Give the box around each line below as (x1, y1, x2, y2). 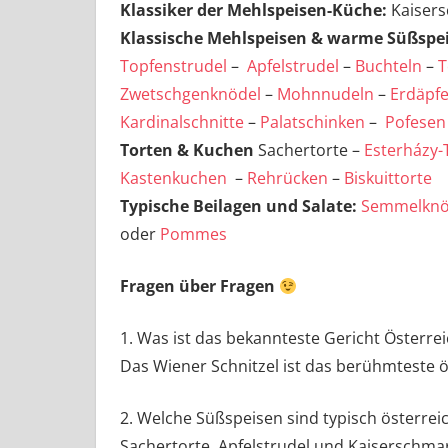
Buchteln (355, 55, 422, 78)
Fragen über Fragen (120, 275, 279, 298)
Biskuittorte (344, 167, 432, 190)
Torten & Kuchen (120, 139, 254, 162)
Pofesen (385, 111, 446, 134)
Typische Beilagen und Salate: (120, 195, 357, 218)
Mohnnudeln (277, 83, 374, 106)
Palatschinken (260, 111, 365, 134)
